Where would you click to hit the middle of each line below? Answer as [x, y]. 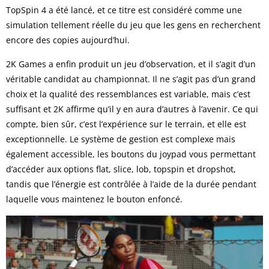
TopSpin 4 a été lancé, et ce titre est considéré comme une [124, 10]
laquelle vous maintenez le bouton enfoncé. [94, 199]
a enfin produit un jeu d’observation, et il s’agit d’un [151, 64]
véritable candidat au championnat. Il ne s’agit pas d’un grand [131, 79]
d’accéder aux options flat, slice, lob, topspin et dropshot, [121, 169]
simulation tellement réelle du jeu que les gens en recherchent [133, 25]
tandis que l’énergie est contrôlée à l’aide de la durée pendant [131, 184]
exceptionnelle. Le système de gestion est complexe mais [121, 139]
